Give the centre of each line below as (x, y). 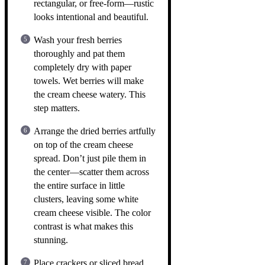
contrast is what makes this (83, 226)
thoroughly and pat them (79, 53)
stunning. (51, 240)
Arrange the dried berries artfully (95, 131)
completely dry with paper (83, 67)
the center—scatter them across (91, 172)
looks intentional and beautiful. (91, 17)
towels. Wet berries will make (89, 80)
